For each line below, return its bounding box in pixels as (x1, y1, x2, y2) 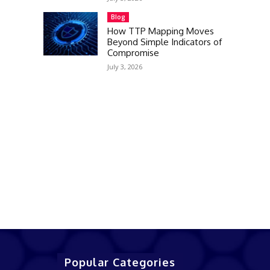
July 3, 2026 (107, 62, 142, 71)
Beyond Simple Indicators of (107, 36, 222, 48)
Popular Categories (64, 256, 175, 269)
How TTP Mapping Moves (107, 25, 214, 37)
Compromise (107, 47, 159, 58)
